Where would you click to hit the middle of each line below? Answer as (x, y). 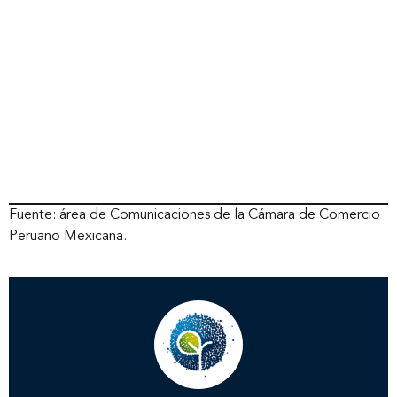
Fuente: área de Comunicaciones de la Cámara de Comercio (195, 215)
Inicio (198, 251)
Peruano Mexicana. (68, 236)
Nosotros (198, 315)
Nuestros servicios (198, 378)
